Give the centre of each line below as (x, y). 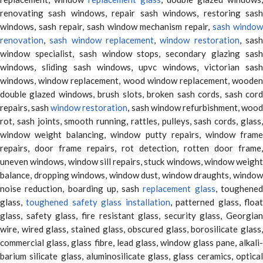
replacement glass (179, 188)
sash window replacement (102, 40)
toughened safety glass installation (98, 202)
